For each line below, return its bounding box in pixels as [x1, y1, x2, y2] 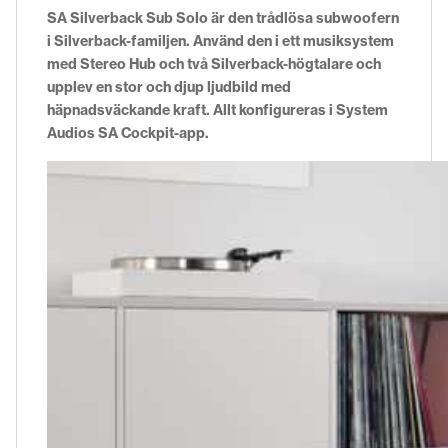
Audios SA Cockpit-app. [47, 123, 209, 142]
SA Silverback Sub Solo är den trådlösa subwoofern [47, 8, 399, 27]
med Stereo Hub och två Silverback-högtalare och [47, 54, 381, 73]
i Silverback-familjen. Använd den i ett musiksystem [47, 31, 394, 50]
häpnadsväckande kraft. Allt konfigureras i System [47, 100, 388, 119]
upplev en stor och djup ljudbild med [47, 77, 291, 96]
